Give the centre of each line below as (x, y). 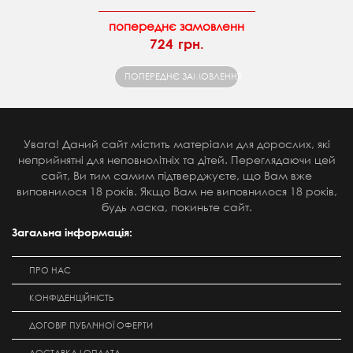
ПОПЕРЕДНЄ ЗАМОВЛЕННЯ (183, 77)
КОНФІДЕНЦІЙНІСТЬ (72, 298)
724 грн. (176, 44)
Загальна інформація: (72, 232)
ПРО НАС (50, 271)
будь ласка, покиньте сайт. (176, 207)
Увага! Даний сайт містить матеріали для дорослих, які (176, 144)
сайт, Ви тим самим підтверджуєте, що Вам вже (176, 176)
